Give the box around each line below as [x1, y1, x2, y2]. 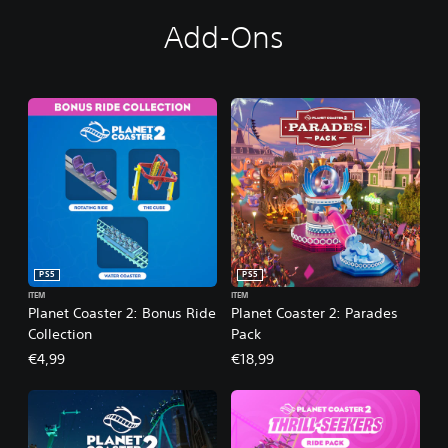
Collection [28, 324, 92, 343]
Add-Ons [163, 19, 285, 55]
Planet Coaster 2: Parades [231, 303, 398, 322]
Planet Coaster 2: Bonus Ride [28, 303, 216, 322]
